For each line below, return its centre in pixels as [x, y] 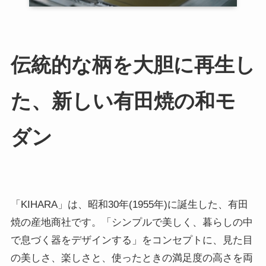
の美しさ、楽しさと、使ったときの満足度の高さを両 [132, 258]
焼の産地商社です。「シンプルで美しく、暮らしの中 [132, 223]
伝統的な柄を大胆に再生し [133, 64]
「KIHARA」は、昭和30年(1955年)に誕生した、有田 [129, 205]
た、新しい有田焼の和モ [123, 101]
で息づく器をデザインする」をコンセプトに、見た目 [132, 240]
